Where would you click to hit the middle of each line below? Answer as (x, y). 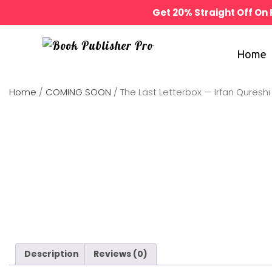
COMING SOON (78, 92)
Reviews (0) (121, 254)
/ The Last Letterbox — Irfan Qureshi (191, 92)
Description (52, 254)
